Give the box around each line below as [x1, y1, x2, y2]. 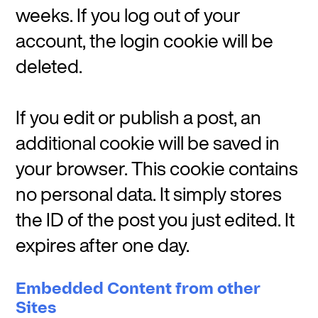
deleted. [16, 52, 83, 80]
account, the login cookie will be [16, 26, 274, 55]
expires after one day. [16, 231, 190, 259]
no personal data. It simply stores [16, 180, 283, 208]
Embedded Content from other [16, 279, 261, 299]
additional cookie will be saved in [16, 128, 280, 157]
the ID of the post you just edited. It [16, 205, 295, 234]
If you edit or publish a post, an [16, 103, 262, 131]
